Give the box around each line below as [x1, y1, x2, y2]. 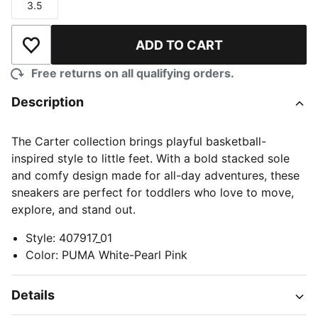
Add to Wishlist [30, 45, 112, 60]
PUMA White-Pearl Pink [62, 248, 187, 262]
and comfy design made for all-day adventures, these [11, 168, 300, 182]
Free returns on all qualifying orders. [31, 66, 234, 80]
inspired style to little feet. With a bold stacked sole [11, 151, 290, 165]
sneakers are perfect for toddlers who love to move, [11, 185, 294, 199]
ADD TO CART [135, 37, 223, 53]
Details [11, 287, 55, 302]
